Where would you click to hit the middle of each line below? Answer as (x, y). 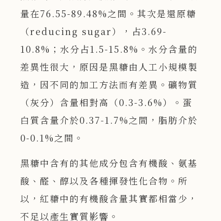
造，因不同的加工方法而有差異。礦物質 (109, 85)
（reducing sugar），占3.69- (94, 31)
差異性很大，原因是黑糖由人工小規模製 (109, 67)
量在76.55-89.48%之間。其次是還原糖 (109, 14)
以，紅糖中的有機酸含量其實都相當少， (109, 199)
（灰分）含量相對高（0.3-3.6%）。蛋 (107, 102)
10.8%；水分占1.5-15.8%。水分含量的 (109, 49)
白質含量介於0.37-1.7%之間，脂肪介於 (109, 120)
